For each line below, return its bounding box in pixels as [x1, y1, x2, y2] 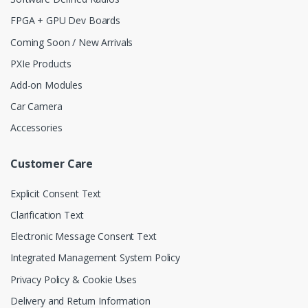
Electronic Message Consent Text [10, 230, 157, 243]
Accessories [10, 121, 63, 135]
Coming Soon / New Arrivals [10, 35, 133, 49]
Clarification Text [10, 208, 84, 221]
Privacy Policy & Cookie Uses [10, 272, 137, 286]
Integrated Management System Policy [10, 251, 180, 265]
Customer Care [10, 155, 93, 171]
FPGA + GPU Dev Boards [10, 14, 120, 27]
